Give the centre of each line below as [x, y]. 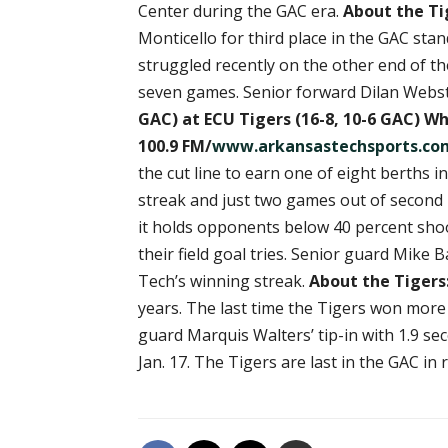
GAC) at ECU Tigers [216, 119]
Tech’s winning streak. [223, 281]
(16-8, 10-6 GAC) [357, 119]
